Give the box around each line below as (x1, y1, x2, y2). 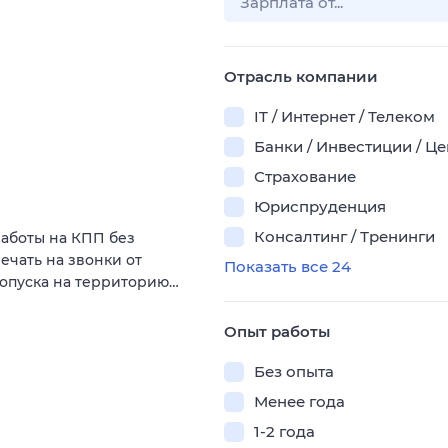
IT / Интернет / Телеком (254, 107, 435, 126)
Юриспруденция (254, 197, 386, 216)
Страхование (254, 167, 356, 186)
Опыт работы (224, 322, 330, 341)
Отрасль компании (224, 67, 378, 86)
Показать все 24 (224, 257, 351, 276)
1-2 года (254, 422, 315, 441)
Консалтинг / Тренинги (254, 227, 435, 246)
